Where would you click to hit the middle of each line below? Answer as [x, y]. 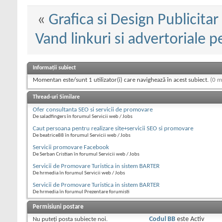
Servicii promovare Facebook [71, 148]
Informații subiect [54, 68]
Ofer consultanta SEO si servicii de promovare [93, 110]
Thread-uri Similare [56, 97]
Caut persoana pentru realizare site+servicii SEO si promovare [113, 129]
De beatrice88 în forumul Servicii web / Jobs [82, 136]
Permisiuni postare [58, 207]
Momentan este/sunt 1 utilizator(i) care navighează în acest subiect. [121, 80]
